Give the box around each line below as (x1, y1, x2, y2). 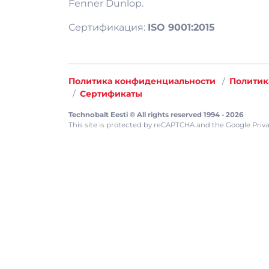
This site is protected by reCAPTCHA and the (68, 120, 226, 129)
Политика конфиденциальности (68, 75, 216, 86)
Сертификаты (80, 88, 142, 99)
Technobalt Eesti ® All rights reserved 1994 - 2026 (68, 110, 243, 119)
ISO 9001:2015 (148, 21, 215, 33)
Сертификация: (68, 21, 148, 33)
